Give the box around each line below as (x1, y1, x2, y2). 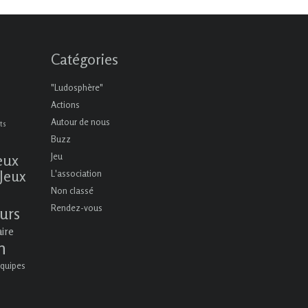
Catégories (50, 49, 118, 68)
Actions (50, 98, 80, 110)
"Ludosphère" (50, 81, 103, 93)
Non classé (50, 184, 93, 196)
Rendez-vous (50, 201, 102, 213)
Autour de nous (50, 115, 110, 127)
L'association (50, 167, 102, 179)
